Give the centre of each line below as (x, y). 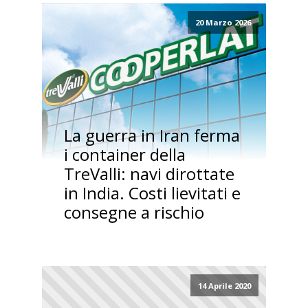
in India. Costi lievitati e (152, 193)
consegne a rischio (134, 212)
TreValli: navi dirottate (149, 174)
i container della (124, 155)
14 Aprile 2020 (224, 285)
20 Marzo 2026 (223, 23)
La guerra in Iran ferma (152, 135)
